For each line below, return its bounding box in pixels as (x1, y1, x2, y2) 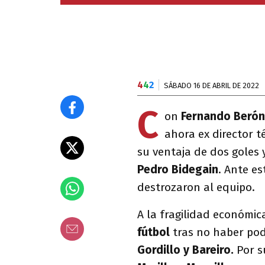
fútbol (137, 225, 173, 239)
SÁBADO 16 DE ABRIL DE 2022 (164, 81, 259, 90)
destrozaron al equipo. (137, 180, 255, 194)
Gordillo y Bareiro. (137, 243, 234, 257)
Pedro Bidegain (137, 163, 218, 176)
